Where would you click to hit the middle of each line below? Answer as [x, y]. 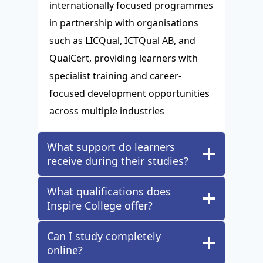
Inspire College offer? [100, 206]
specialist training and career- [115, 76]
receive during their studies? [118, 161]
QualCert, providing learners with [124, 58]
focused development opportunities [129, 94]
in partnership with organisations [124, 23]
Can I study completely [104, 236]
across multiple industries [107, 111]
